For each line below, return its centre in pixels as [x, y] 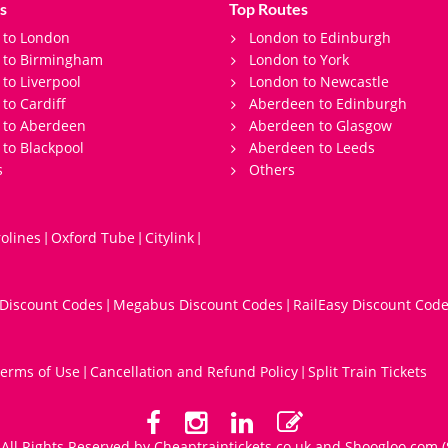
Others [272, 169]
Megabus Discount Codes [198, 304]
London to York [299, 59]
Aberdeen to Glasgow [320, 125]
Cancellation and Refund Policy [194, 371]
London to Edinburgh [320, 37]
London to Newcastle [319, 81]
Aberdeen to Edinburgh [328, 103]
